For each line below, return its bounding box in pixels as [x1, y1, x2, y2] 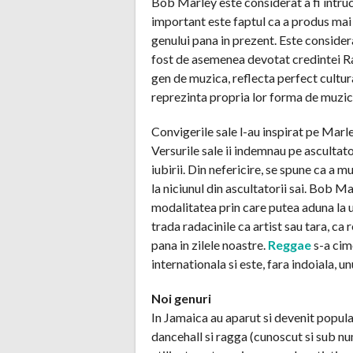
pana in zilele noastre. [151, 236, 268, 252]
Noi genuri [151, 290, 211, 306]
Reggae [268, 236, 311, 252]
